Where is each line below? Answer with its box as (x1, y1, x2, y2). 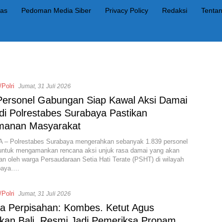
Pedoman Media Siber (21, 6, 91, 15)
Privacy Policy (105, 6, 148, 15)
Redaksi (162, 6, 187, 15)
